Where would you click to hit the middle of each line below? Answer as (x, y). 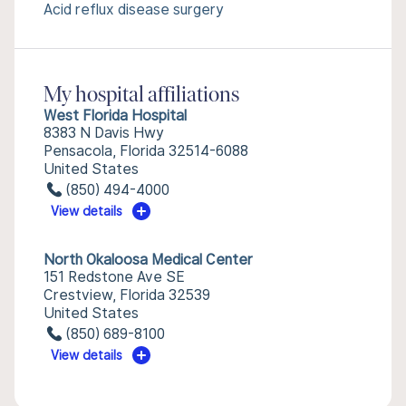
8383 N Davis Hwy (104, 133)
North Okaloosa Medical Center (148, 260)
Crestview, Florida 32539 (127, 295)
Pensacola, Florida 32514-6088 (146, 151)
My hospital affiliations (141, 96)
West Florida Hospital (115, 116)
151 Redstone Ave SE (114, 277)
